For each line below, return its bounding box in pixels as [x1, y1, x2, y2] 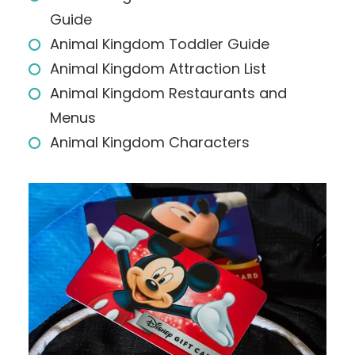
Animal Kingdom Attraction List [50, 59, 266, 78]
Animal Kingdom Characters [50, 132, 250, 152]
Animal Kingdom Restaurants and [50, 83, 287, 103]
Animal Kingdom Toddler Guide [50, 34, 269, 54]
